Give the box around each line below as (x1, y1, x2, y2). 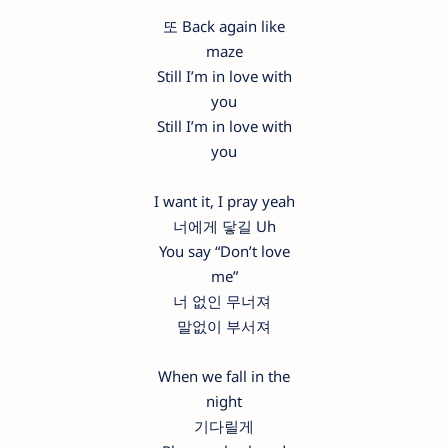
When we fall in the (158, 366, 290, 387)
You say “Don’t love (158, 241, 290, 262)
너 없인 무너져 (173, 291, 275, 312)
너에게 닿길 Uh (172, 216, 276, 237)
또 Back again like (163, 16, 285, 37)
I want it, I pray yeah (153, 191, 295, 212)
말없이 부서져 (177, 316, 271, 337)
